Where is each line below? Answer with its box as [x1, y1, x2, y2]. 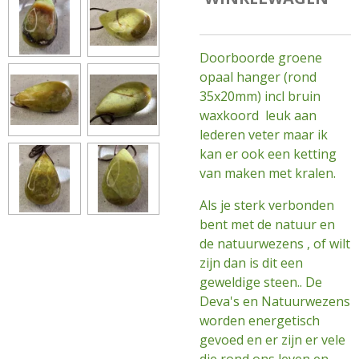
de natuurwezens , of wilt [200, 235, 350, 252]
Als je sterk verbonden [200, 196, 334, 214]
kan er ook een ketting [200, 145, 337, 163]
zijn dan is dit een [200, 254, 303, 272]
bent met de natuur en [200, 216, 335, 233]
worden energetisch [200, 312, 320, 329]
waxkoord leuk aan [200, 107, 317, 124]
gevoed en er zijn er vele [200, 331, 345, 349]
